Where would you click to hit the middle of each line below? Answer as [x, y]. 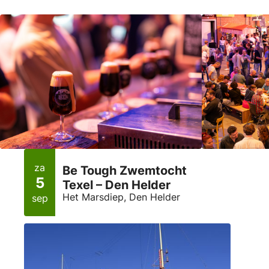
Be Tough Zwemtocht [125, 171]
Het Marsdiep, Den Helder [121, 197]
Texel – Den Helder [116, 185]
